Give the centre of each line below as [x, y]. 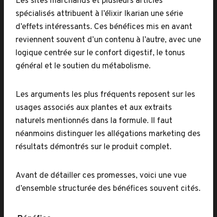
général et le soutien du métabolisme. [83, 66]
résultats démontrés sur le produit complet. [93, 147]
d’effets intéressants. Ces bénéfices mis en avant [104, 27]
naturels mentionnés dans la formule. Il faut [94, 121]
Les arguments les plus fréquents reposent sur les [105, 95]
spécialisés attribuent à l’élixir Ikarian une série [99, 14]
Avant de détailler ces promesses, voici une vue [101, 176]
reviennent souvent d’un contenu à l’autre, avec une [108, 40]
